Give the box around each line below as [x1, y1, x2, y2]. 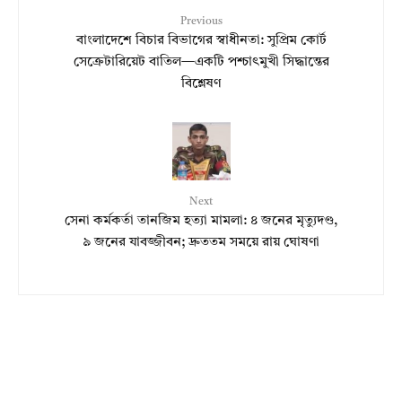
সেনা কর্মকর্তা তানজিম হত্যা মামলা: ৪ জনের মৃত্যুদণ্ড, [65, 214, 337, 229]
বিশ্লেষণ [181, 77, 221, 92]
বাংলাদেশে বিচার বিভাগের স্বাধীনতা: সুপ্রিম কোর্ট [75, 34, 327, 48]
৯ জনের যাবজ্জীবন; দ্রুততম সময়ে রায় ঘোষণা [83, 236, 319, 250]
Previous [179, 16, 223, 28]
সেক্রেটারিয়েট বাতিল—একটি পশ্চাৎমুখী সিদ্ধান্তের [73, 56, 329, 70]
